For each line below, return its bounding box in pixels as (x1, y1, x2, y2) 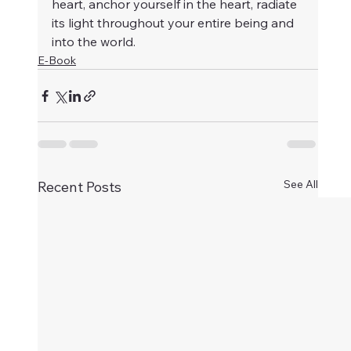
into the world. (52, 34, 136, 50)
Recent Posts (38, 178, 121, 197)
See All (284, 177, 319, 192)
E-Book (38, 53, 76, 68)
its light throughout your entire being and (52, 15, 297, 31)
